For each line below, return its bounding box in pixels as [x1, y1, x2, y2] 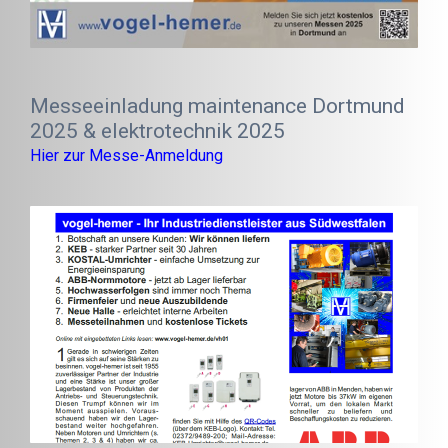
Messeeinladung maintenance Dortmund [30, 92, 405, 118]
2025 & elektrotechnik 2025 [30, 117, 285, 143]
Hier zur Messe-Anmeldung [30, 145, 223, 165]
